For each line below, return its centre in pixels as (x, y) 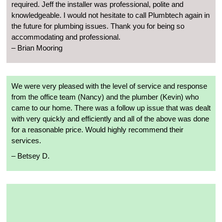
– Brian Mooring (37, 48)
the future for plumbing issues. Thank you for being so (98, 26)
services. (26, 140)
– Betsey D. (30, 156)
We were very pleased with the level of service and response (109, 86)
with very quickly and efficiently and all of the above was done (110, 118)
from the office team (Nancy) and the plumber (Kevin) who (105, 97)
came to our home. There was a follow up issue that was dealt (111, 108)
